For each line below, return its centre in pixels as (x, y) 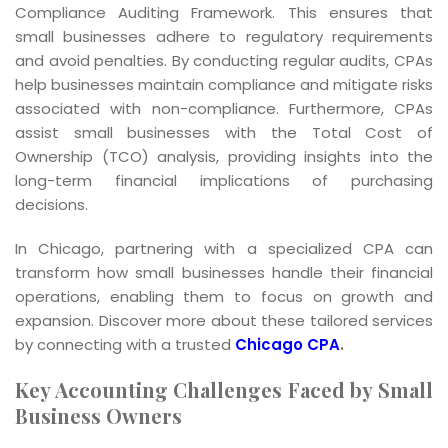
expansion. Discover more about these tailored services (224, 320)
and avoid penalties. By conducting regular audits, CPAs (224, 60)
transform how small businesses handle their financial (224, 272)
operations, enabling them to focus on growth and (224, 296)
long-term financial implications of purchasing (224, 180)
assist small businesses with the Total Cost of (224, 132)
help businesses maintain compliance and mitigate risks (224, 84)
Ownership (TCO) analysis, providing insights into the (224, 156)
